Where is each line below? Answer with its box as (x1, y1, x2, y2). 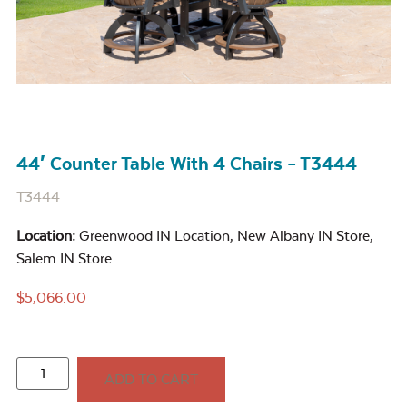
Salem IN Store (16, 249, 112, 267)
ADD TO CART (104, 370, 199, 388)
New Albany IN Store (237, 226, 370, 244)
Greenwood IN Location (79, 226, 230, 244)
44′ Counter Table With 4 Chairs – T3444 (16, 152, 357, 174)
